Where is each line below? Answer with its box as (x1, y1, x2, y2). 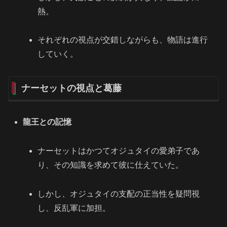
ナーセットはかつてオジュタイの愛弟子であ (37, 146, 200, 155)
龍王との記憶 (23, 118, 72, 127)
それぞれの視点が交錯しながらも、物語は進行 (37, 35, 208, 45)
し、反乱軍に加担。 (37, 203, 111, 212)
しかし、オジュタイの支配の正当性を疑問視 (37, 189, 200, 198)
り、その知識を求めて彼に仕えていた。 (37, 160, 184, 169)
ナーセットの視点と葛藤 (21, 83, 122, 94)
